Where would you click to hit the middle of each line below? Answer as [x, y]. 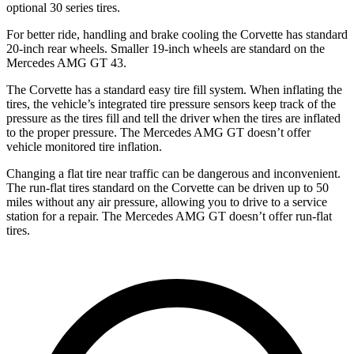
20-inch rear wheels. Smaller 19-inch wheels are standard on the [166, 48]
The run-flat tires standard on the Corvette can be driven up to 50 [168, 187]
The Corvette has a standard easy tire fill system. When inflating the [174, 89]
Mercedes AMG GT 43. [66, 62]
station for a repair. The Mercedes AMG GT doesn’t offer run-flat [169, 216]
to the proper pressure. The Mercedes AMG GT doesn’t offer [158, 132]
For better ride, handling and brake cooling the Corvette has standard [177, 34]
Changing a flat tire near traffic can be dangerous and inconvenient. [173, 173]
